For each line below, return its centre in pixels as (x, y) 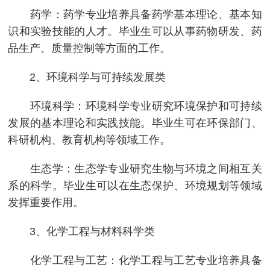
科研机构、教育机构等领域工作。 (89, 140)
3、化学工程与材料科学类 (82, 231)
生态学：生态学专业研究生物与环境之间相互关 (135, 168)
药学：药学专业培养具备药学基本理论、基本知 (135, 14)
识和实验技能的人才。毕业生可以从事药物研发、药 (135, 31)
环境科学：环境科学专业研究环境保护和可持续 (135, 106)
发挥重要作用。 (46, 202)
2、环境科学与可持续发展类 (87, 77)
